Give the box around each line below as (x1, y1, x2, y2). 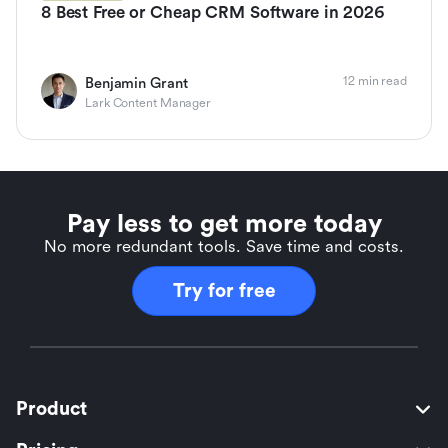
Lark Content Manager (85, 96, 212, 111)
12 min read (343, 74, 407, 89)
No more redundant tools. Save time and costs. (44, 237, 404, 257)
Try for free (172, 280, 276, 303)
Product (16, 398, 87, 421)
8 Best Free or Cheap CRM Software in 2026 (41, 3, 385, 23)
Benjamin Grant (85, 75, 188, 93)
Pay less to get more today (66, 210, 382, 239)
